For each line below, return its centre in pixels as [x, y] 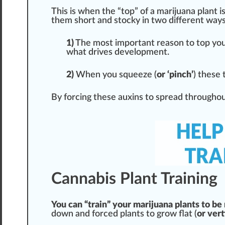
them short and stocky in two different [129, 21]
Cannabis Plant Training [134, 179]
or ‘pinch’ [175, 75]
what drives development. [118, 52]
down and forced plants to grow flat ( [124, 214]
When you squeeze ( [115, 75]
